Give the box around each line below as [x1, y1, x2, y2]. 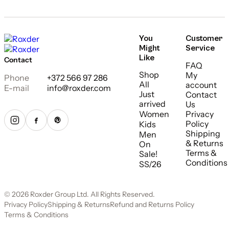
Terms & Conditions [4, 210, 68, 219]
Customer [186, 34, 223, 43]
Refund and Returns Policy [110, 199, 194, 209]
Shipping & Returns [48, 199, 110, 209]
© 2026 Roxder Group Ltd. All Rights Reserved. [4, 189, 155, 199]
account [186, 79, 217, 90]
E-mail [4, 82, 29, 93]
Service [186, 43, 215, 53]
